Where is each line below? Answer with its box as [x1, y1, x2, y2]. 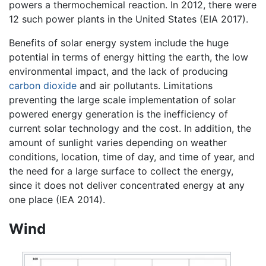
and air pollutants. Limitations [77, 79, 213, 91]
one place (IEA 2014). [9, 193, 105, 205]
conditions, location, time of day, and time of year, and [9, 150, 255, 163]
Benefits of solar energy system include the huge [9, 36, 229, 49]
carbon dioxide [9, 79, 77, 91]
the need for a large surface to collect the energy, [9, 164, 233, 177]
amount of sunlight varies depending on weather [9, 136, 227, 148]
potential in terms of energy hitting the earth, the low [9, 50, 248, 63]
